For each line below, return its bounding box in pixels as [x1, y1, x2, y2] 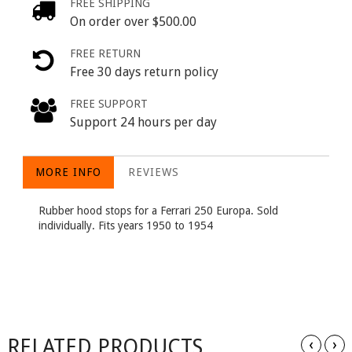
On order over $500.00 [70, 13, 196, 29]
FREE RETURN [70, 46, 141, 60]
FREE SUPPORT [70, 97, 148, 110]
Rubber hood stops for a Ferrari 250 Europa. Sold [38, 203, 278, 217]
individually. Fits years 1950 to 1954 [38, 218, 213, 232]
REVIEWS [128, 165, 179, 178]
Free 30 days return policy [70, 64, 218, 79]
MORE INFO [35, 165, 101, 178]
